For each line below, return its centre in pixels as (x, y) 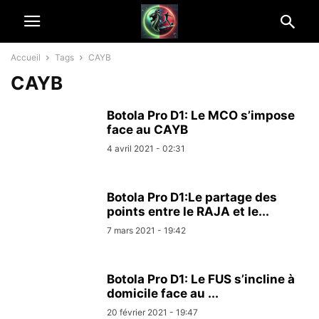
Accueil (26, 57)
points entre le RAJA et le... (188, 211)
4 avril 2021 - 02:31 (146, 148)
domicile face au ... (163, 293)
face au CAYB (147, 130)
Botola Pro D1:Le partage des (192, 197)
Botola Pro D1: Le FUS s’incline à (201, 279)
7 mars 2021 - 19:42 (146, 230)
